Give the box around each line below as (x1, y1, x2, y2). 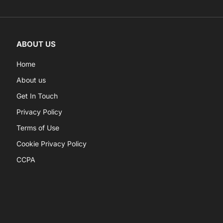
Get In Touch (16, 92, 58, 101)
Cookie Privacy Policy (16, 139, 87, 148)
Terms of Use (16, 123, 59, 132)
